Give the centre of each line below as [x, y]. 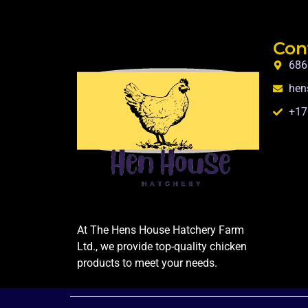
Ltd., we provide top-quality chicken [162, 246]
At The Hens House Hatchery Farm [161, 230]
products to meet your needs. [147, 263]
